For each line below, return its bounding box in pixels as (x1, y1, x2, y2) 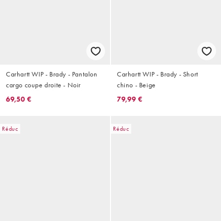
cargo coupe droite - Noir (6, 80, 81, 89)
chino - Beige (117, 80, 156, 89)
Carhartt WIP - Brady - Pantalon (6, 69, 98, 78)
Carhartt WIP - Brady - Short (117, 69, 198, 78)
